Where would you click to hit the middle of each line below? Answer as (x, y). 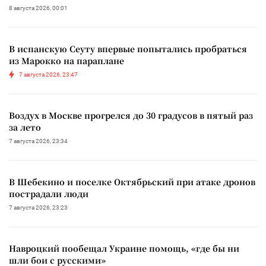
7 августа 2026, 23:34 (38, 141)
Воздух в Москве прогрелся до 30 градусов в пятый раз (131, 115)
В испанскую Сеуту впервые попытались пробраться (128, 48)
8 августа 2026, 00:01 (38, 8)
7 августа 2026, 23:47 (48, 74)
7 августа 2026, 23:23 (38, 207)
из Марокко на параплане (66, 60)
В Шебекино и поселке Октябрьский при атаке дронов (132, 181)
